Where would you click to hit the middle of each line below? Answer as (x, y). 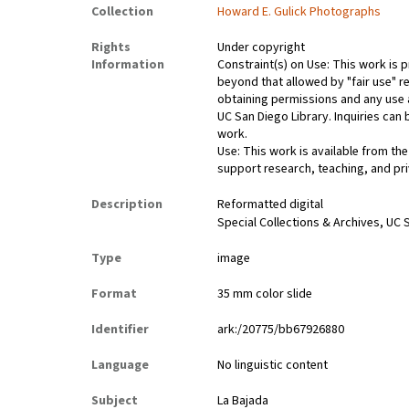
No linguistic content (273, 366)
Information (128, 65)
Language (120, 366)
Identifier (120, 330)
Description (127, 205)
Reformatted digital (271, 205)
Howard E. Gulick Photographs (299, 12)
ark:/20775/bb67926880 (281, 330)
